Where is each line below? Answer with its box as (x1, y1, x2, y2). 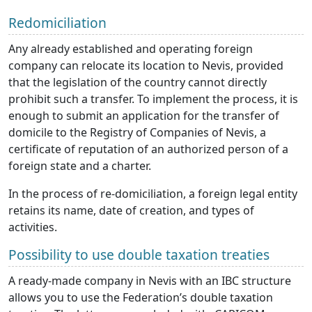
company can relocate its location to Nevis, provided (8, 58, 283, 74)
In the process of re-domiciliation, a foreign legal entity (8, 186, 297, 202)
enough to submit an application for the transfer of (8, 108, 279, 124)
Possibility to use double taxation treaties (8, 245, 270, 265)
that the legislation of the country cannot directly (8, 75, 267, 91)
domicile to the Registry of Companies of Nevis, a (8, 125, 266, 141)
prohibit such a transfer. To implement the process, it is (8, 91, 298, 107)
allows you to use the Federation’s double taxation (8, 290, 273, 306)
